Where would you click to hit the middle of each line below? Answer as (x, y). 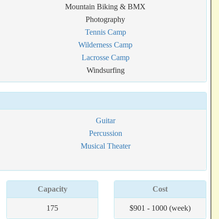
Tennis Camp (105, 32)
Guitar (105, 120)
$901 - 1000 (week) (160, 208)
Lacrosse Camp (105, 57)
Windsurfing (105, 70)
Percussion (105, 133)
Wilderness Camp (106, 45)
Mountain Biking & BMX (106, 7)
